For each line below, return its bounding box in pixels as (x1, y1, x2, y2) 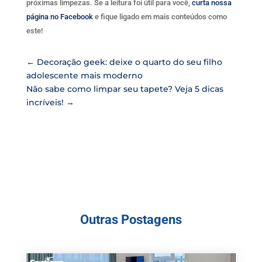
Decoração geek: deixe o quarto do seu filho (36, 56, 222, 67)
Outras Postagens (80, 212, 182, 227)
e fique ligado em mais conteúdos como (92, 12, 227, 21)
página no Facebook (26, 12, 93, 21)
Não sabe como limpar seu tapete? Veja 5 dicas (26, 83, 223, 94)
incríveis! (26, 96, 64, 108)
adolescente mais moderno (26, 70, 143, 81)
